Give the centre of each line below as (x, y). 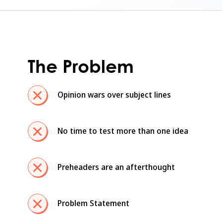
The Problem (81, 66)
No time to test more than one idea (123, 131)
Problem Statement (93, 203)
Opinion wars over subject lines (114, 95)
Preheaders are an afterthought (116, 167)
